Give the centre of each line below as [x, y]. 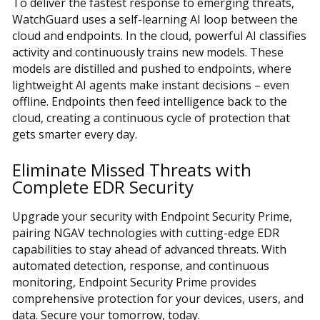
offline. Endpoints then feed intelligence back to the [150, 101]
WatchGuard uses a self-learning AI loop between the [155, 19]
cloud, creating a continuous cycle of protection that [151, 117]
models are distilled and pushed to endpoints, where [152, 68]
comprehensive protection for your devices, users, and [158, 298]
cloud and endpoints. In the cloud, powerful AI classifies [159, 35]
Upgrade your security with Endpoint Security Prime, [152, 216]
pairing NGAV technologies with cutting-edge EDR [146, 232]
